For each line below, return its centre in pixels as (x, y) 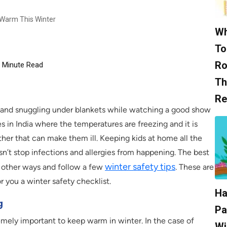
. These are (195, 167)
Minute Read (23, 65)
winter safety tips (140, 167)
